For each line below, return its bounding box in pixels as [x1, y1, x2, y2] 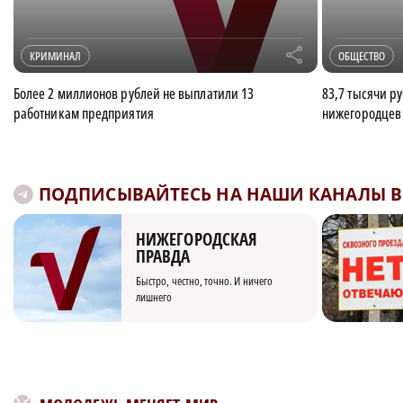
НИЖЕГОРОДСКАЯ [136, 228, 258, 251]
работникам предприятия [13, 103, 154, 123]
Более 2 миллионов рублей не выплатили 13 [13, 84, 255, 103]
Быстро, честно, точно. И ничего [136, 273, 273, 289]
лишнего [136, 289, 173, 305]
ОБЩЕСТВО [338, 48, 386, 64]
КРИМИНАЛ [30, 48, 81, 64]
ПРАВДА [136, 245, 191, 268]
